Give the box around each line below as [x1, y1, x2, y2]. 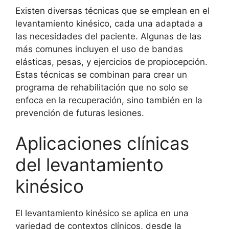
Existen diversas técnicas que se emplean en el [15, 5, 210, 16]
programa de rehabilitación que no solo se [15, 82, 188, 93]
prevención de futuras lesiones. [15, 107, 144, 118]
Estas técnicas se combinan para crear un [15, 69, 187, 80]
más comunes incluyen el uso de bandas [15, 43, 183, 54]
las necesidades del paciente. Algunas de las [15, 31, 201, 41]
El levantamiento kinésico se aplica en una [15, 208, 189, 218]
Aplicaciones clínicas [15, 132, 189, 154]
